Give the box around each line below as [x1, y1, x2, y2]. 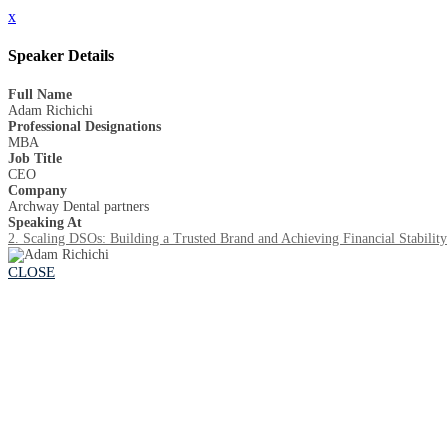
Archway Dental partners [8, 198, 149, 214]
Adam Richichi [8, 102, 93, 118]
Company [8, 182, 67, 198]
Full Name [8, 86, 72, 102]
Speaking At [8, 214, 82, 230]
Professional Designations [8, 118, 161, 134]
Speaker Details [8, 47, 114, 65]
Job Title [8, 150, 62, 166]
